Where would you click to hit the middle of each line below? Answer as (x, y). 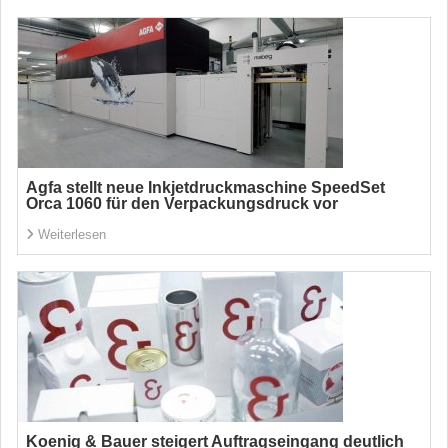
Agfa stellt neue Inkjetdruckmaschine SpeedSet (205, 187)
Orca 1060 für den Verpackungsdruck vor (182, 203)
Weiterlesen (72, 234)
